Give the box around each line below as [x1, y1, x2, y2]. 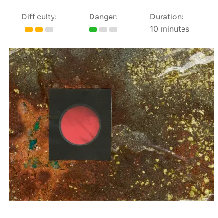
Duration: [150, 12, 184, 22]
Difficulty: [21, 12, 57, 22]
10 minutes [150, 24, 190, 34]
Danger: [89, 12, 118, 22]
